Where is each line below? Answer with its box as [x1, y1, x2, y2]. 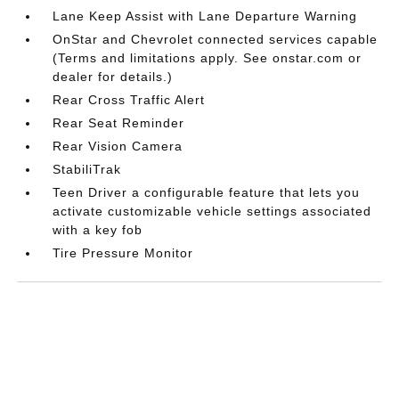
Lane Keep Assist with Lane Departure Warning [53, 8, 358, 23]
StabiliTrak [53, 161, 122, 176]
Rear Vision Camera [53, 138, 183, 153]
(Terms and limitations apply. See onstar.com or [53, 50, 362, 65]
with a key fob [53, 222, 143, 237]
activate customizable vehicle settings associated [53, 203, 372, 218]
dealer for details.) [53, 69, 174, 84]
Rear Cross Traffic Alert [53, 92, 206, 107]
